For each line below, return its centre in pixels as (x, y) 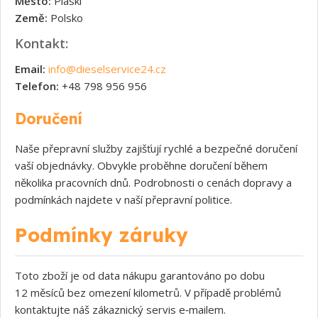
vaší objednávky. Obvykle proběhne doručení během (141, 165)
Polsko (65, 17)
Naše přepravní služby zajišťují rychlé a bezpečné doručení (156, 148)
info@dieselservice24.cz (107, 68)
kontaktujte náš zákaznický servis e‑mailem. (120, 309)
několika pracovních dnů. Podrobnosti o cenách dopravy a (153, 182)
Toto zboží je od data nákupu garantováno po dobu (140, 275)
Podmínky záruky (102, 235)
